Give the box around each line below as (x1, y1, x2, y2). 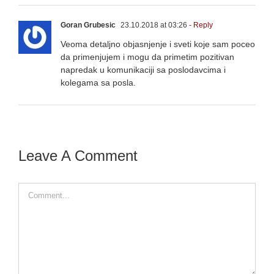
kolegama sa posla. (61, 77, 136, 87)
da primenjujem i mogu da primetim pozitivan (61, 51, 234, 62)
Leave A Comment (18, 147, 138, 164)
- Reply (187, 20, 213, 29)
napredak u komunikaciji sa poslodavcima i (61, 64, 226, 75)
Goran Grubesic (61, 20, 116, 29)
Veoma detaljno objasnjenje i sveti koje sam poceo (61, 39, 255, 49)
